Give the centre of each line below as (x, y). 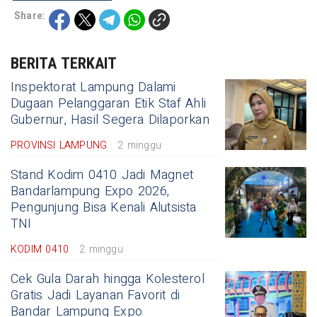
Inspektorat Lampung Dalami (93, 88)
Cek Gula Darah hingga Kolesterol (108, 279)
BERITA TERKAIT (64, 64)
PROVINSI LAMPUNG (59, 146)
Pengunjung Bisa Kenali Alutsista (104, 208)
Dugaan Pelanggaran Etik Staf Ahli (108, 104)
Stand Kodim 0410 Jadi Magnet (102, 175)
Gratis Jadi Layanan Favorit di (96, 296)
